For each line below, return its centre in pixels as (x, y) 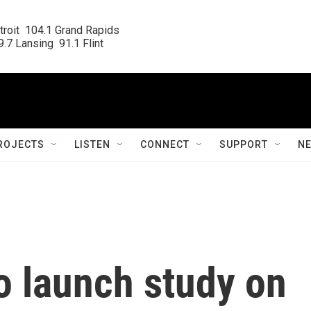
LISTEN (92, 144)
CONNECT (165, 144)
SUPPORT (244, 144)
